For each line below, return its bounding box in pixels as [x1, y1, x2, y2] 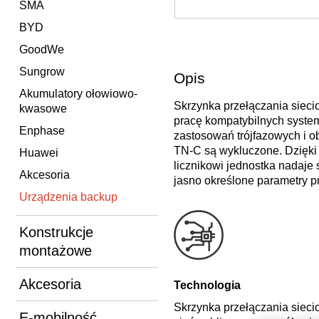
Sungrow [19, 65, 65, 78]
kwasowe [19, 102, 67, 115]
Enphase [19, 124, 65, 137]
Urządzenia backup [19, 190, 117, 203]
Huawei [19, 146, 58, 159]
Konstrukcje [19, 224, 93, 240]
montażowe [19, 242, 92, 258]
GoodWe [19, 43, 64, 56]
